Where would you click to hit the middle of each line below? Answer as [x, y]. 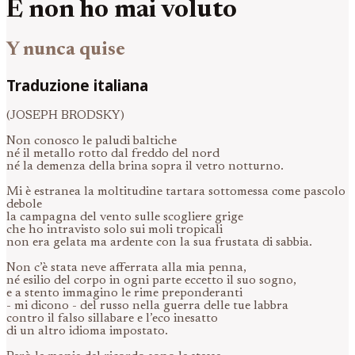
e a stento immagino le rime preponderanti [124, 294]
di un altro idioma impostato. [87, 332]
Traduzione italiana [77, 85]
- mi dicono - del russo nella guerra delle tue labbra [147, 306]
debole [24, 205]
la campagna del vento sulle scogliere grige [125, 218]
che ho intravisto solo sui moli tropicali [115, 230]
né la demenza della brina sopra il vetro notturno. [145, 167]
